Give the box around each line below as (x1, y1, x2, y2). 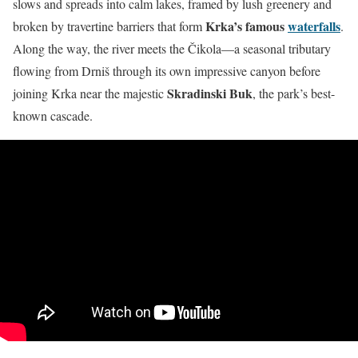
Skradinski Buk (167, 83, 253, 102)
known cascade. (13, 106, 93, 124)
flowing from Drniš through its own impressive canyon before (13, 62, 320, 79)
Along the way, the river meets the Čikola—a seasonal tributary (13, 39, 331, 57)
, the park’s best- (253, 84, 335, 101)
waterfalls (288, 16, 340, 35)
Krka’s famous (205, 16, 288, 35)
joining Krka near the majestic (13, 84, 167, 101)
